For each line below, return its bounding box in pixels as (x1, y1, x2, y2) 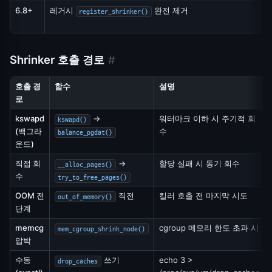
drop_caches (58, 257, 98, 265)
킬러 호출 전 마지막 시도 (158, 191, 248, 201)
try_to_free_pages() (58, 173, 127, 182)
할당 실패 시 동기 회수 (158, 158, 240, 169)
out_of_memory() (58, 192, 113, 201)
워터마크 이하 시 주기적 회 (158, 114, 256, 124)
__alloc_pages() (58, 160, 113, 169)
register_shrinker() (79, 7, 149, 16)
